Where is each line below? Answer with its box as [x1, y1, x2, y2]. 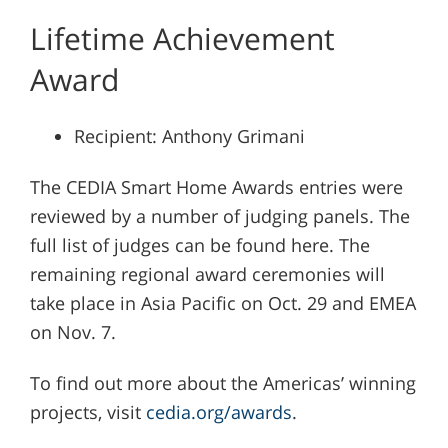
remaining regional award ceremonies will [29, 261, 385, 286]
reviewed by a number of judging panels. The [29, 203, 410, 228]
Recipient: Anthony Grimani [73, 123, 305, 148]
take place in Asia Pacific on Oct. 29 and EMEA [29, 290, 416, 315]
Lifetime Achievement [29, 17, 335, 59]
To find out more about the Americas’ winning [29, 370, 416, 395]
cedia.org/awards [145, 399, 292, 424]
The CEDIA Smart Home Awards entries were [29, 174, 403, 199]
